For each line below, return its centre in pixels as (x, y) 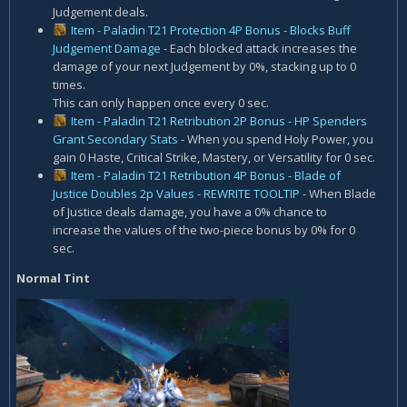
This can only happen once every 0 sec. (161, 102)
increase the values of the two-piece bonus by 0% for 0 (204, 229)
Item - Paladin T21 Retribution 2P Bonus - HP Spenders (219, 120)
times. (69, 84)
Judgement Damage (107, 48)
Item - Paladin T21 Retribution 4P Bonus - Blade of (206, 175)
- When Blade (338, 193)
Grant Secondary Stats (115, 139)
